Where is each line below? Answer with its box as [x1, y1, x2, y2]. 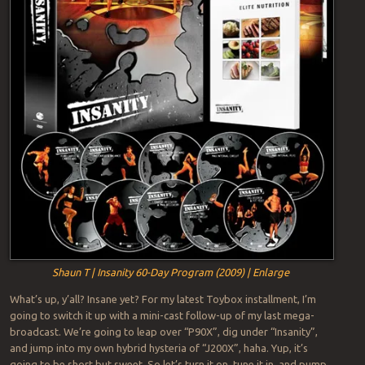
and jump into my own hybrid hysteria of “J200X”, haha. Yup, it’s [9, 341, 308, 354]
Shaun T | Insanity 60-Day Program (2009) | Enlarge [52, 266, 290, 278]
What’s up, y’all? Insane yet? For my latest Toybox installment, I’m [9, 292, 316, 305]
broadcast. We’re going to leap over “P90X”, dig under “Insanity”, [9, 325, 318, 337]
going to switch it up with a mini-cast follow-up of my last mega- [9, 309, 314, 321]
